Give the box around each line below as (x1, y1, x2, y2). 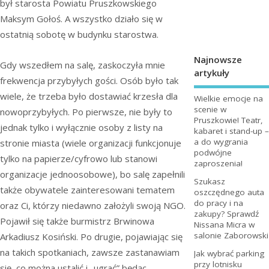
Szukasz (193, 176, 225, 187)
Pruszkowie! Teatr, (193, 115, 263, 126)
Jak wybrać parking (193, 248, 264, 259)
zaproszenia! (193, 158, 243, 169)
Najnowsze (193, 53, 242, 65)
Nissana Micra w (193, 219, 255, 231)
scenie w (193, 104, 226, 115)
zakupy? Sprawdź (193, 208, 259, 220)
